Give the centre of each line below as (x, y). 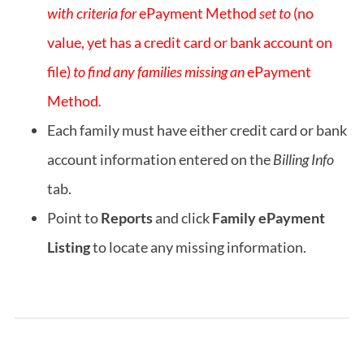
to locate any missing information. (199, 247)
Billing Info (303, 159)
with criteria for (93, 13)
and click (182, 218)
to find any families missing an (159, 71)
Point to (74, 218)
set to (276, 13)
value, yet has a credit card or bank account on (190, 42)
